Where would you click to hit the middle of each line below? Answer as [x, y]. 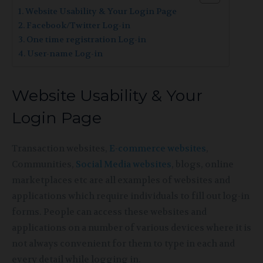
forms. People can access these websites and [109, 212]
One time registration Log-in [86, 39]
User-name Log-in [65, 53]
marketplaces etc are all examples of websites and [121, 180]
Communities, [44, 164]
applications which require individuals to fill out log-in [131, 196]
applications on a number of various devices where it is [131, 227]
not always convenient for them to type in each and [123, 243]
